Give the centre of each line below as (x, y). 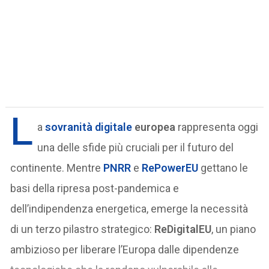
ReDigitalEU (183, 229)
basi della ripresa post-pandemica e (95, 188)
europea (154, 127)
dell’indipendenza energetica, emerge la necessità (129, 208)
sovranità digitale (89, 127)
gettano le (225, 168)
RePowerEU (171, 168)
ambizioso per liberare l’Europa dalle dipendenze (125, 249)
